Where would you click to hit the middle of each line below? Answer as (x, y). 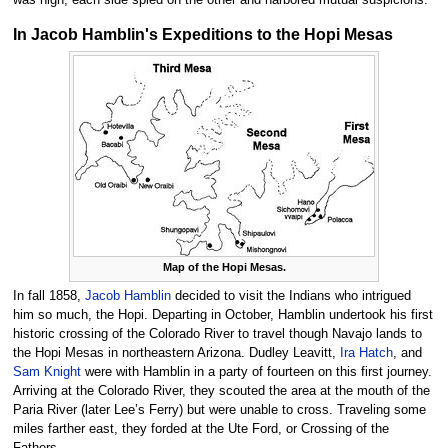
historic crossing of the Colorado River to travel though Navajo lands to (217, 334)
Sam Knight (46, 372)
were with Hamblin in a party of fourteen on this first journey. (256, 372)
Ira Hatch (366, 353)
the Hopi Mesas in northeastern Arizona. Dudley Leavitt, (176, 353)
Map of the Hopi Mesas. (224, 267)
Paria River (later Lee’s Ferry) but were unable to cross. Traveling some (219, 410)
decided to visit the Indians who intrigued (290, 296)
